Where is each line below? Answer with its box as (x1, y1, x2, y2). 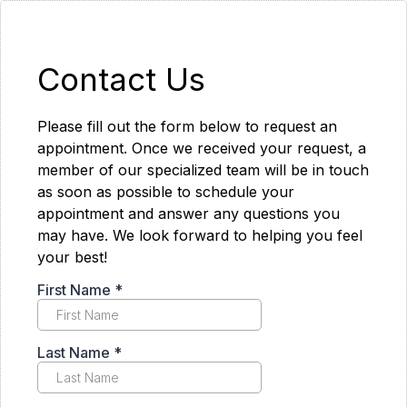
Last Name (37, 343, 114, 362)
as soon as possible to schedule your (37, 183, 294, 201)
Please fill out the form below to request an (37, 117, 337, 135)
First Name (37, 281, 114, 299)
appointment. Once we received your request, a (37, 139, 366, 157)
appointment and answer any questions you (37, 204, 340, 223)
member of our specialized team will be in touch (37, 161, 369, 179)
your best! (37, 248, 107, 266)
